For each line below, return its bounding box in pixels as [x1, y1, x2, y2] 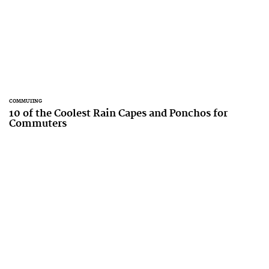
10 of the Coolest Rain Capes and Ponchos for [9, 107, 228, 119]
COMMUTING [9, 98, 42, 104]
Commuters [9, 118, 67, 130]
